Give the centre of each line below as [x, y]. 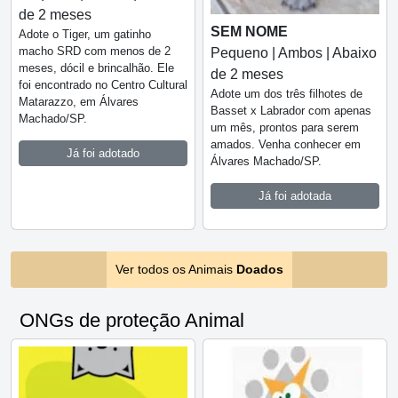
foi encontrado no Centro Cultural [103, 84]
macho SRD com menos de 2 [95, 51]
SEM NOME [249, 31]
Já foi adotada [295, 195]
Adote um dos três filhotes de [287, 93]
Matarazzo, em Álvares [79, 101]
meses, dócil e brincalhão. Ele [96, 68]
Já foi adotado [103, 153]
